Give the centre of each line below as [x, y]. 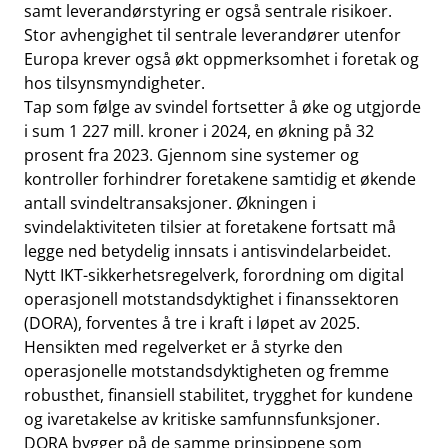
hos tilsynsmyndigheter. [114, 83]
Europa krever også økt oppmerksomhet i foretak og [221, 59]
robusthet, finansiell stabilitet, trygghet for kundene [218, 395]
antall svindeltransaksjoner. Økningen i [170, 203]
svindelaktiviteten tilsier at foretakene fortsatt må [210, 227]
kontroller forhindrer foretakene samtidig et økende [220, 179]
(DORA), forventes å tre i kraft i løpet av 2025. [192, 323]
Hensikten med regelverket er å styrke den [183, 347]
